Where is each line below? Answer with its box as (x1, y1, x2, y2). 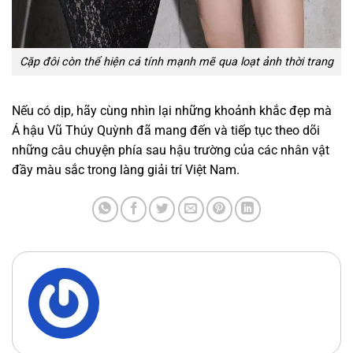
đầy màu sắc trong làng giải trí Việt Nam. (12, 162, 240, 177)
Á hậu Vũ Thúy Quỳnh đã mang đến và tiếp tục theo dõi (12, 122, 320, 138)
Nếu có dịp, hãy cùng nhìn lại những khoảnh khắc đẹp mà (12, 102, 332, 118)
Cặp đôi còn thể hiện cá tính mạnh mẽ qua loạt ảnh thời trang (20, 55, 333, 69)
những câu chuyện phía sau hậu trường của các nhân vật (12, 142, 329, 158)
